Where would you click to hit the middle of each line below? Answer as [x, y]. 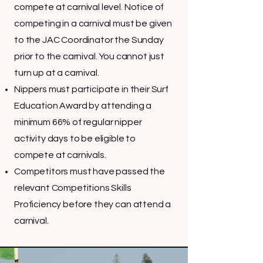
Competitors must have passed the [90, 171]
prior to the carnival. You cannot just [89, 56]
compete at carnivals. [60, 155]
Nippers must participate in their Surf [91, 89]
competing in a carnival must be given [93, 23]
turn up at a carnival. [57, 73]
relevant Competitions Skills [73, 188]
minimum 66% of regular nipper [78, 122]
